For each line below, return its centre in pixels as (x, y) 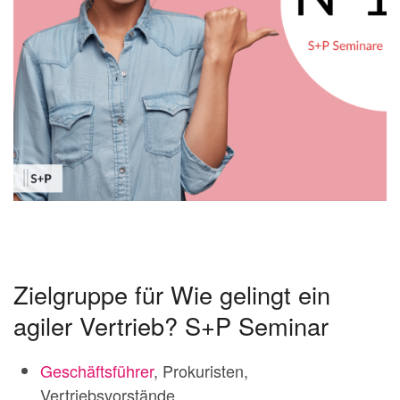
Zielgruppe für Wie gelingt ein (172, 294)
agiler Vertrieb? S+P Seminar (171, 325)
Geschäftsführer (97, 371)
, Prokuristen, (201, 371)
